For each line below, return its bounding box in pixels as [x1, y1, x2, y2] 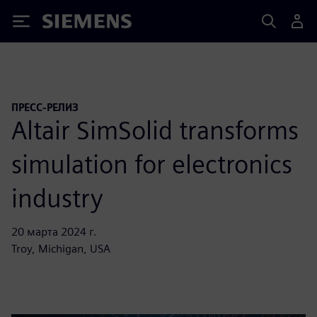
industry [11, 182, 103, 214]
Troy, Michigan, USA [11, 241, 110, 255]
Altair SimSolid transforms [11, 114, 299, 146]
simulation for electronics [11, 148, 292, 180]
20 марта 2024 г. [11, 224, 97, 238]
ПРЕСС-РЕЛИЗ [11, 101, 79, 113]
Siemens [42, 16, 89, 31]
